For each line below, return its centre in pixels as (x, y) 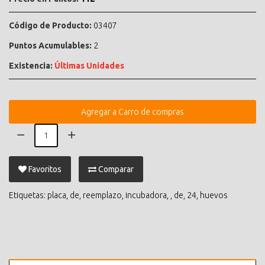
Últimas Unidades (89, 65)
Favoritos (45, 169)
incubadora (146, 195)
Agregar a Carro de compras (132, 112)
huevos (214, 195)
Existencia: (31, 65)
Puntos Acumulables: (50, 45)
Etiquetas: (28, 195)
